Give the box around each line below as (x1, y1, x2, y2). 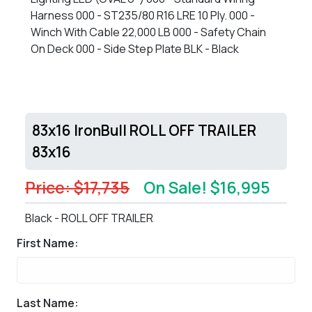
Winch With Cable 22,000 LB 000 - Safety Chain (31, 24, 266, 40)
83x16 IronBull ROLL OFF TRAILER (32, 120, 256, 140)
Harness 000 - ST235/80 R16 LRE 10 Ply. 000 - (31, 7, 255, 23)
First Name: (17, 235, 79, 251)
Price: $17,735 (25, 175, 130, 198)
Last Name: (17, 295, 79, 311)
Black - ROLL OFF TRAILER (25, 210, 153, 226)
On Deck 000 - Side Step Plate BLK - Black (31, 40, 239, 56)
